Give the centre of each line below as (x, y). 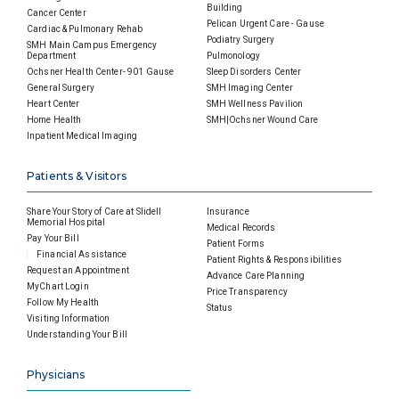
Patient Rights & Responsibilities (274, 260)
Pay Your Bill (53, 239)
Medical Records (241, 228)
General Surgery (61, 88)
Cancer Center (57, 13)
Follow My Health (63, 303)
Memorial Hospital (66, 223)
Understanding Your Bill (77, 335)
